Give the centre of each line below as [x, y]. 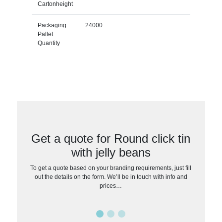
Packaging [52, 25]
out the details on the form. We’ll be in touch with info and [111, 177]
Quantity [49, 43]
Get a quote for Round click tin [111, 138]
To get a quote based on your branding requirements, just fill [111, 168]
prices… [111, 186]
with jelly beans [111, 152]
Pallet [45, 34]
